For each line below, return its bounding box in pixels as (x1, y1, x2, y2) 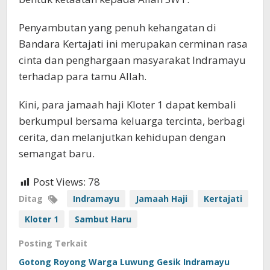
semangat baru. (19, 146, 95, 161)
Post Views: (33, 175, 86, 189)
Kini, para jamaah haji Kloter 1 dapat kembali (19, 98, 236, 112)
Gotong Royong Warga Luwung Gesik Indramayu (19, 256, 230, 268)
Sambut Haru (75, 213, 131, 225)
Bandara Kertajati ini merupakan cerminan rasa (19, 37, 248, 51)
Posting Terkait (19, 237, 87, 250)
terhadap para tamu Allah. (19, 69, 146, 84)
